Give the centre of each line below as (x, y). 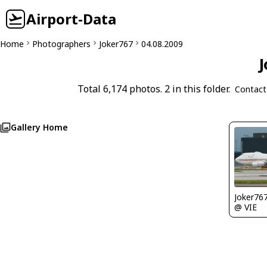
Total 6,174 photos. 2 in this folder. (154, 89)
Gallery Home (39, 127)
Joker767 (116, 44)
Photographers (61, 44)
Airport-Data (71, 19)
